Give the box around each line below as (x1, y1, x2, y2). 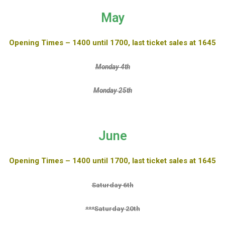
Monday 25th (93, 86, 132, 94)
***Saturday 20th (85, 204, 140, 212)
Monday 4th (95, 63, 130, 71)
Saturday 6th (91, 180, 134, 189)
